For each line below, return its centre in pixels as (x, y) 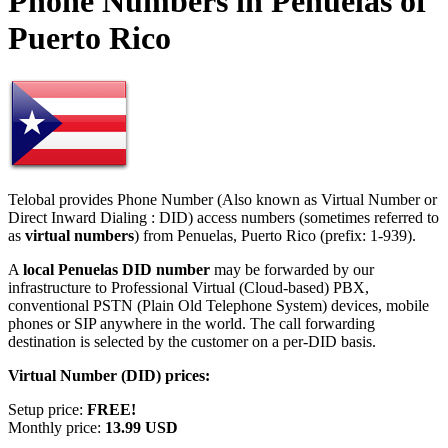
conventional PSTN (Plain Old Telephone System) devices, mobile (218, 305)
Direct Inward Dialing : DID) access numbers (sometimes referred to (223, 217)
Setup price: (47, 409)
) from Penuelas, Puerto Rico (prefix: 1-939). (275, 235)
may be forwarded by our (292, 269)
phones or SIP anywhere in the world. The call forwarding (191, 323)
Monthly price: (56, 427)
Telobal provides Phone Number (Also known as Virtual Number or (222, 199)
